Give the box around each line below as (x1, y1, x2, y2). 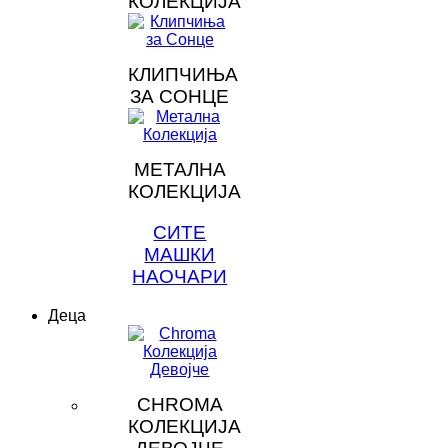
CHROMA (136, 393, 223, 415)
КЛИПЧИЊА (128, 64, 238, 86)
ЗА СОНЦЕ (130, 86, 230, 108)
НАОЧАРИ (132, 265, 228, 287)
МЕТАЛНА (133, 159, 226, 181)
